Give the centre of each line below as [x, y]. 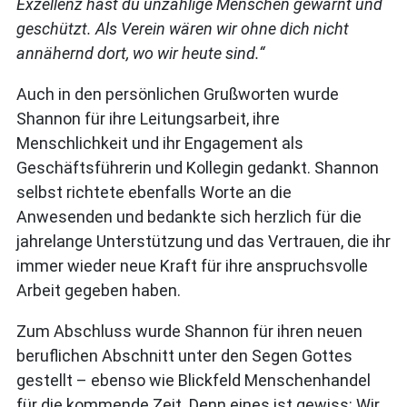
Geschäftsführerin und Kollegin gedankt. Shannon [198, 168]
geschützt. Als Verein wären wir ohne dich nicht [183, 29]
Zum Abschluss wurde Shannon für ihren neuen [189, 331]
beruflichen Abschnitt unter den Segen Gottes [184, 356]
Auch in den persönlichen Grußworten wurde [178, 94]
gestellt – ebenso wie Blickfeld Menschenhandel [194, 380]
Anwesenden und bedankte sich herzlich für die [189, 217]
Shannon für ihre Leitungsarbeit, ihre [148, 119]
